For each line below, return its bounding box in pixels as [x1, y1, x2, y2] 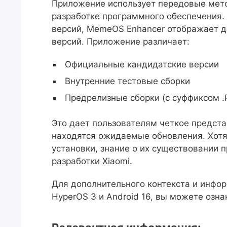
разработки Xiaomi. [52, 156, 132, 166]
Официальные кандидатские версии [65, 59, 219, 69]
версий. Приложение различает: [52, 36, 190, 47]
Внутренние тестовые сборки [65, 76, 190, 86]
